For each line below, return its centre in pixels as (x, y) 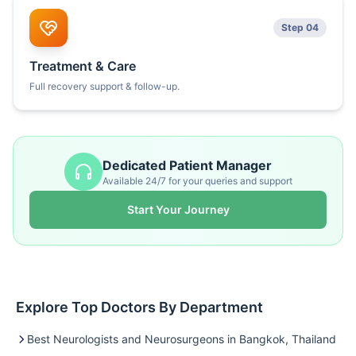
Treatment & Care (83, 66)
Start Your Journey (178, 209)
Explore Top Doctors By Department (139, 307)
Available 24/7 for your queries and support (197, 181)
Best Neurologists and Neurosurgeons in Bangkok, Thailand (182, 339)
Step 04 (300, 27)
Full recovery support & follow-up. (104, 86)
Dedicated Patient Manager (187, 165)
